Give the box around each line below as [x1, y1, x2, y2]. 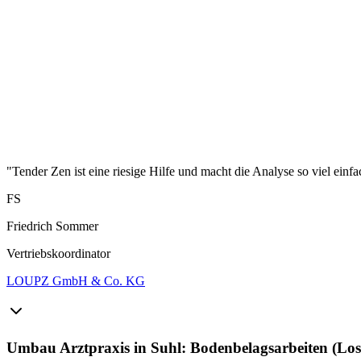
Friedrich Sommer [6, 218, 98, 233]
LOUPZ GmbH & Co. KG [6, 273, 145, 288]
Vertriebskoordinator [6, 246, 110, 260]
